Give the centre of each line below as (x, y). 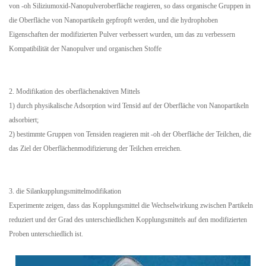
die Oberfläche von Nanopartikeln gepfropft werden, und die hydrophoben (113, 20)
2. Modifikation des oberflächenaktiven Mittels (75, 91)
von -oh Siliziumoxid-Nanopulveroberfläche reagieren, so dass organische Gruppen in (130, 6)
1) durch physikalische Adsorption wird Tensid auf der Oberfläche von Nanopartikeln (129, 105)
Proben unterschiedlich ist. (46, 234)
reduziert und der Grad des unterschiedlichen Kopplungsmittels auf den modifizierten (128, 219)
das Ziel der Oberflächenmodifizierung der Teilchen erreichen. (95, 148)
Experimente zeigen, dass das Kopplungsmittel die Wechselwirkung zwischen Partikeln (131, 205)
